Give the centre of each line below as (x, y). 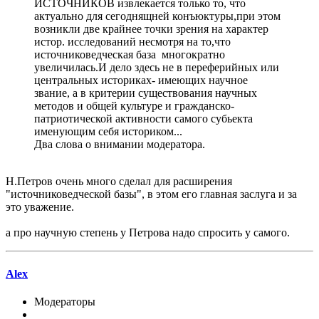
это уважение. (40, 207)
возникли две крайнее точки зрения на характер (151, 29)
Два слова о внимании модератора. (120, 145)
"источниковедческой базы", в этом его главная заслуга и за (151, 194)
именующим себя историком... (108, 132)
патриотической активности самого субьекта (143, 119)
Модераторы (65, 301)
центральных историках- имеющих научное (141, 80)
